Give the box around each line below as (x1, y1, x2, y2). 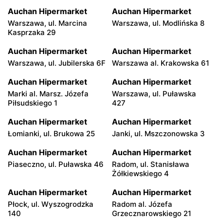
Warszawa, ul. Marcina (8, 18, 87, 28)
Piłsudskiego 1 (8, 98, 57, 108)
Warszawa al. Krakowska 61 (112, 58, 209, 68)
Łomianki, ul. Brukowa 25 (8, 128, 95, 138)
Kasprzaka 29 (8, 27, 56, 37)
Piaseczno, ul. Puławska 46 (8, 159, 104, 169)
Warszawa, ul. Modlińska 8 (112, 18, 204, 28)
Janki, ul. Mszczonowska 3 (112, 128, 205, 138)
